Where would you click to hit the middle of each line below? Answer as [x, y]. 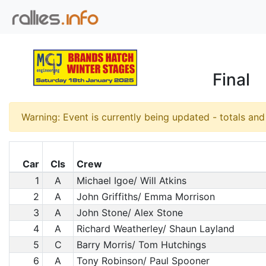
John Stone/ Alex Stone [129, 213]
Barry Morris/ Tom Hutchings [141, 245]
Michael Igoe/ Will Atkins [131, 180]
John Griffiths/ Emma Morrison [145, 197]
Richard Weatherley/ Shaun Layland [155, 229]
